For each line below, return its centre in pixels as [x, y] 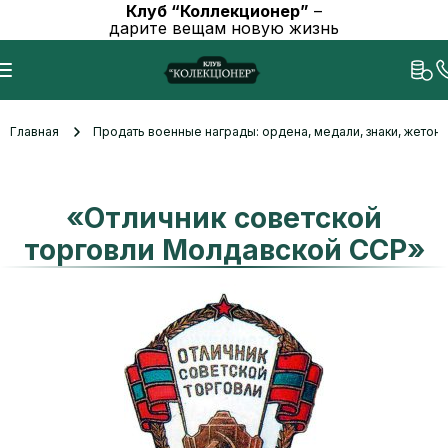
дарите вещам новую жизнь [224, 28]
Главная [34, 131]
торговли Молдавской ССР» [224, 250]
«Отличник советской [224, 218]
